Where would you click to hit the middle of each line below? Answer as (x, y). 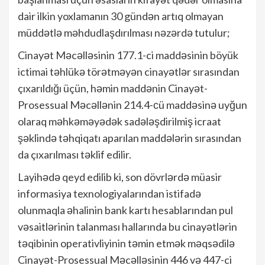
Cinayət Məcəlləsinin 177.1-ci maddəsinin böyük (128, 55)
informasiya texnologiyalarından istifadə (109, 193)
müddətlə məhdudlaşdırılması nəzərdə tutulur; (124, 32)
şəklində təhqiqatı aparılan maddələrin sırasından (130, 138)
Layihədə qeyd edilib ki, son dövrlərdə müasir (120, 177)
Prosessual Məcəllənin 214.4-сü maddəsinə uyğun (132, 104)
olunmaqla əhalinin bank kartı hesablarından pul (125, 210)
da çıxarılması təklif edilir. (75, 154)
